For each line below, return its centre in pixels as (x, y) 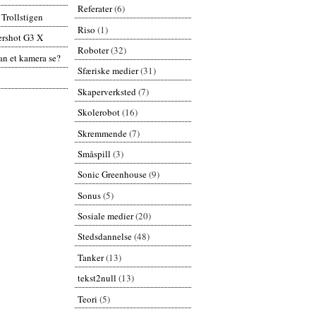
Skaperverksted (107, 91)
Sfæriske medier (108, 71)
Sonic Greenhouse (112, 175)
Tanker (90, 257)
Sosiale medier (105, 216)
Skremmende (102, 133)
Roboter (93, 50)
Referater (95, 9)
